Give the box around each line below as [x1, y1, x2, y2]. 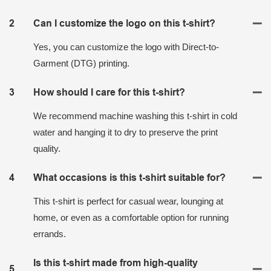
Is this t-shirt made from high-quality [33, 256, 198, 269]
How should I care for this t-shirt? [33, 86, 185, 98]
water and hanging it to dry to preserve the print [33, 126, 218, 137]
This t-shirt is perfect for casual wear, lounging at [33, 195, 223, 206]
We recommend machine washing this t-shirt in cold [33, 110, 237, 121]
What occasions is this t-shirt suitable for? [33, 171, 226, 183]
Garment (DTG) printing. [33, 57, 129, 68]
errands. [33, 228, 66, 239]
